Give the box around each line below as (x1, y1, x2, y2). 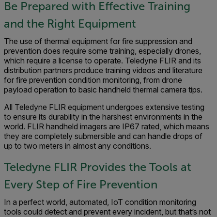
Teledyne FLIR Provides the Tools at (4, 160, 191, 173)
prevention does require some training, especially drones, (4, 46, 201, 56)
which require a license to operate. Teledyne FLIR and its (4, 55, 201, 65)
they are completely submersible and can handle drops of (4, 131, 202, 141)
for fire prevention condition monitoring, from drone (4, 75, 182, 85)
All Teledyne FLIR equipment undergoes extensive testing (4, 102, 204, 112)
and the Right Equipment (4, 17, 136, 30)
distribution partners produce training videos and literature (4, 65, 202, 75)
